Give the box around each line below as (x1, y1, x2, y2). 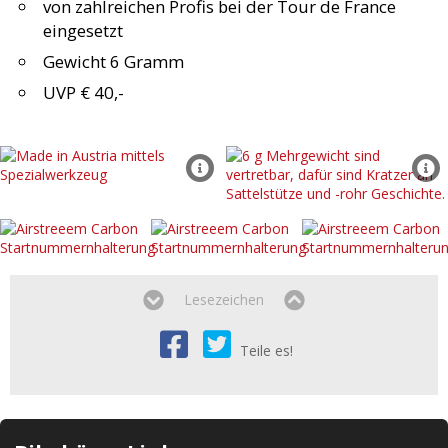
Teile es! (240, 341, 293, 361)
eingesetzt (43, 19, 124, 43)
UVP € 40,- (43, 80, 125, 104)
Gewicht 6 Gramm (43, 50, 185, 74)
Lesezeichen (184, 290, 264, 310)
